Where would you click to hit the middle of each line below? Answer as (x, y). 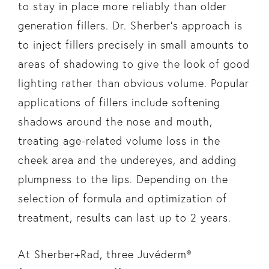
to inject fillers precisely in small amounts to (133, 44)
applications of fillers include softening (119, 102)
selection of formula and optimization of (122, 198)
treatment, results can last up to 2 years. (124, 217)
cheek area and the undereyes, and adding (127, 160)
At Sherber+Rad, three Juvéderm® (104, 254)
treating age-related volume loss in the (119, 141)
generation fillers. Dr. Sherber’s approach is (130, 25)
